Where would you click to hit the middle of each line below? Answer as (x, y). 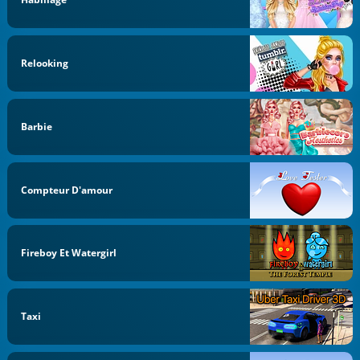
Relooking (45, 63)
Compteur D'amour (67, 190)
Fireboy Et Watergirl (69, 253)
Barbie (37, 126)
